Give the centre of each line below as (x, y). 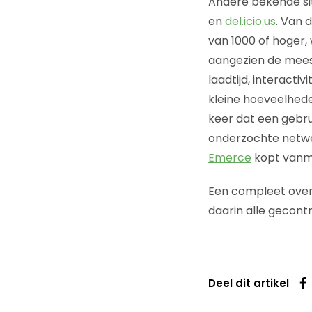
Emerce (229, 157)
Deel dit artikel (248, 283)
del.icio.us (250, 21)
